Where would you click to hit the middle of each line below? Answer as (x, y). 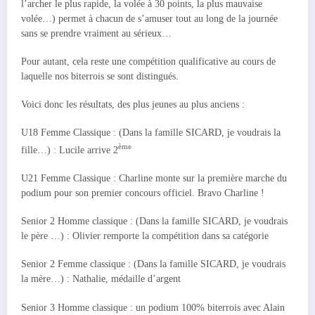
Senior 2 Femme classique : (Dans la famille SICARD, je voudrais (153, 264)
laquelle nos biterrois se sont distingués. (100, 77)
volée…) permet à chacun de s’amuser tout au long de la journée (149, 18)
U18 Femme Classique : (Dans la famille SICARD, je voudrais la (151, 133)
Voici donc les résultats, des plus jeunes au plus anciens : (133, 105)
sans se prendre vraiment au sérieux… (96, 33)
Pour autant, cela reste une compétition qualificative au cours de (148, 62)
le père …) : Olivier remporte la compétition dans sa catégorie (145, 236)
